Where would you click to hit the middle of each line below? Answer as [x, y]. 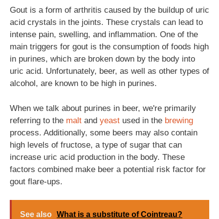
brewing [179, 120]
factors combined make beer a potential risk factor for [108, 169]
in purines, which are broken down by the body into [102, 59]
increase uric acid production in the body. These [97, 157]
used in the [142, 120]
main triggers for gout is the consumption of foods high [109, 47]
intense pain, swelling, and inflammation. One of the [104, 34]
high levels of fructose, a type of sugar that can [96, 145]
